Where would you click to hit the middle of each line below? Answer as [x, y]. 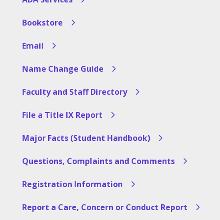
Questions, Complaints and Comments [98, 161]
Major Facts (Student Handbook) [86, 138]
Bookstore [42, 22]
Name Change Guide [63, 69]
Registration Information [72, 184]
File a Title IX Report [62, 115]
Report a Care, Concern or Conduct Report [105, 207]
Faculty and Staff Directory [74, 92]
